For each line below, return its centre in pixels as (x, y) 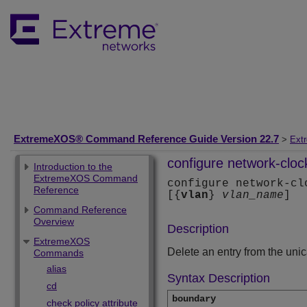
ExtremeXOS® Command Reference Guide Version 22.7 (146, 139)
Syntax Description (219, 279)
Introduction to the (73, 167)
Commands (59, 253)
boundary (194, 299)
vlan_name (253, 196)
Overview (54, 221)
